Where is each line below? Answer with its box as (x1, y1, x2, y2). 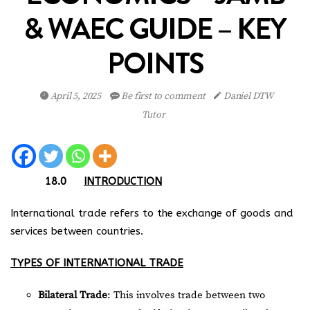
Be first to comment (119, 90, 208, 102)
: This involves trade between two (107, 289, 265, 302)
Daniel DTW (221, 90, 274, 102)
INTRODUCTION (84, 175, 162, 188)
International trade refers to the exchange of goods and (10, 207, 293, 219)
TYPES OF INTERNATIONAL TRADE (10, 257, 183, 269)
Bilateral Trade (38, 289, 107, 302)
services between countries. (10, 225, 143, 237)
